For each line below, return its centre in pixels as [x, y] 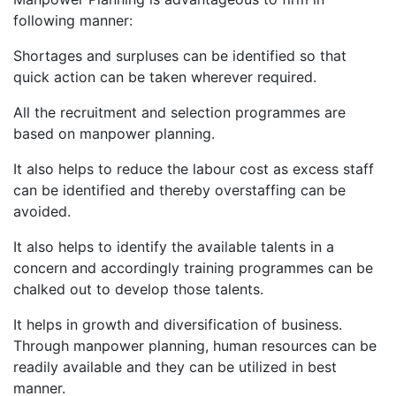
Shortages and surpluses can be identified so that [180, 56]
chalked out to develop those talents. [138, 289]
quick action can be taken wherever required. [165, 77]
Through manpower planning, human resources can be [195, 346]
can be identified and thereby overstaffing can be [179, 190]
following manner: [73, 21]
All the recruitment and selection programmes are [179, 113]
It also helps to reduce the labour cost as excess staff [194, 169]
